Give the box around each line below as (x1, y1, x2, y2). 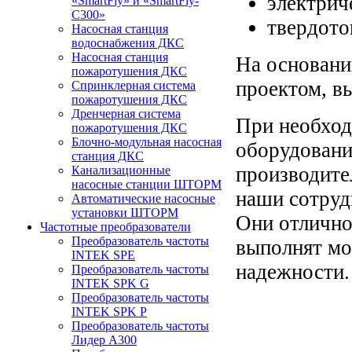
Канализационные (71, 163, 170, 177)
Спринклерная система (71, 79, 196, 92)
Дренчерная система (71, 107, 181, 120)
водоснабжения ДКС (71, 36, 184, 49)
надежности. (236, 259, 350, 284)
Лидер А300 (71, 333, 137, 346)
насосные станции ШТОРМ (71, 178, 222, 191)
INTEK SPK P (71, 305, 147, 318)
